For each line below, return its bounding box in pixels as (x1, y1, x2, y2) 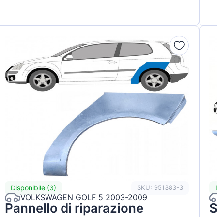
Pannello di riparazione (5, 200, 144, 216)
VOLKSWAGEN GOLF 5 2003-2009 (20, 192, 148, 202)
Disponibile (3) (11, 184, 57, 192)
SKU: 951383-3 (137, 184, 183, 192)
